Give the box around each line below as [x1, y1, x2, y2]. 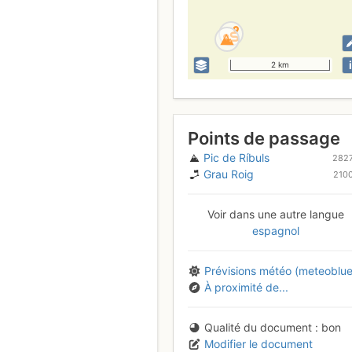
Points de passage [187, 127, 340, 148]
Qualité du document [204, 321, 312, 335]
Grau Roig [203, 167, 254, 181]
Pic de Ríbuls [203, 151, 269, 165]
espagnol [251, 224, 299, 238]
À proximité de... [204, 280, 288, 295]
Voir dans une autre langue [207, 207, 344, 222]
